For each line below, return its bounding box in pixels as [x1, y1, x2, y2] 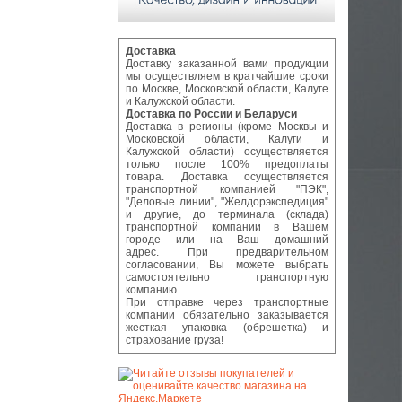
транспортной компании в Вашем [126, 221, 328, 234]
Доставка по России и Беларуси [126, 108, 297, 121]
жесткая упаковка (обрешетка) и [126, 321, 328, 335]
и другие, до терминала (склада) [126, 208, 328, 222]
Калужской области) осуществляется [126, 145, 328, 159]
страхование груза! [126, 334, 223, 347]
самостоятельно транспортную [126, 271, 328, 284]
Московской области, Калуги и [126, 133, 328, 146]
